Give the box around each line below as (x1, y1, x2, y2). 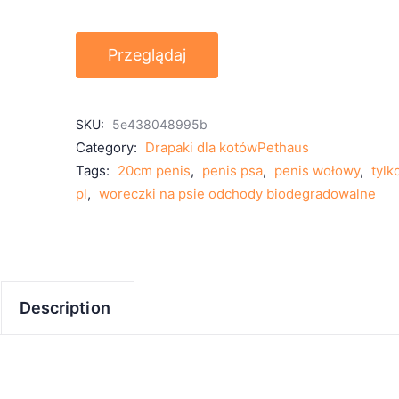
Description (20, 298, 110, 317)
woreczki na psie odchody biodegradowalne (99, 185, 377, 202)
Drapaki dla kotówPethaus (145, 139, 310, 156)
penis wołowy (274, 162, 361, 179)
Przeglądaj (108, 45, 187, 64)
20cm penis (118, 162, 191, 179)
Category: (76, 139, 142, 156)
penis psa (202, 162, 264, 179)
